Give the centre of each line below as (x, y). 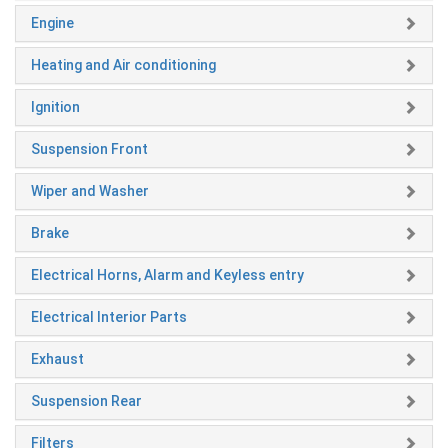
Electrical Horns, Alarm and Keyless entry (167, 274)
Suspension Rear (86, 400)
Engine (52, 22)
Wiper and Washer (90, 190)
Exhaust (57, 358)
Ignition (55, 106)
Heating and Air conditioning (123, 64)
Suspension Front (89, 148)
